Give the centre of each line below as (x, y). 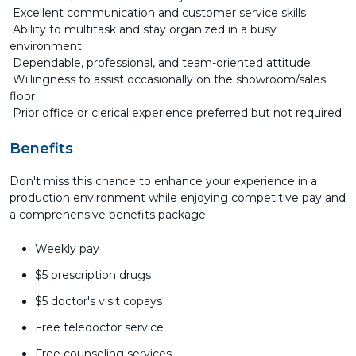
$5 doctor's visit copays (99, 301)
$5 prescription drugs (93, 275)
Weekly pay (67, 249)
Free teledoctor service (99, 327)
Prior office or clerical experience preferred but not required (176, 113)
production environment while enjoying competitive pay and (178, 198)
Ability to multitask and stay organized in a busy (143, 29)
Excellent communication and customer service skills (159, 13)
